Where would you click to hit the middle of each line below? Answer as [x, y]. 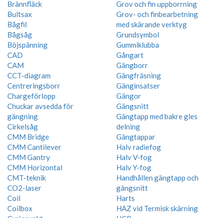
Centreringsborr [34, 85]
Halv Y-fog [134, 167]
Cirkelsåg [23, 126]
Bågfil [17, 24]
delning [128, 126]
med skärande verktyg [152, 24]
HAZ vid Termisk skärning [157, 208]
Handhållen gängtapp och [157, 177]
